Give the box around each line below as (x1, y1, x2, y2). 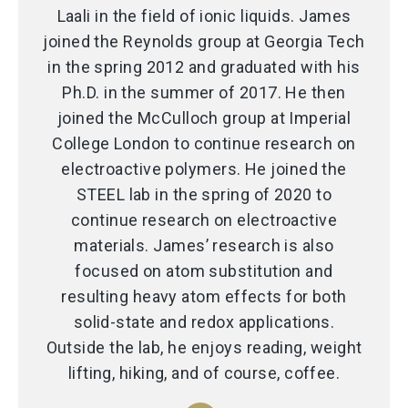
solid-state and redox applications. (73, 311, 335, 331)
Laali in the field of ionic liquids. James (56, 5, 352, 25)
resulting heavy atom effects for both (61, 286, 347, 306)
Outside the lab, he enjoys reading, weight (46, 337, 362, 357)
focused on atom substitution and (75, 260, 333, 280)
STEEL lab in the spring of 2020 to (76, 184, 332, 204)
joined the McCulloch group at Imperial (56, 107, 352, 127)
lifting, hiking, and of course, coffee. (67, 362, 341, 382)
